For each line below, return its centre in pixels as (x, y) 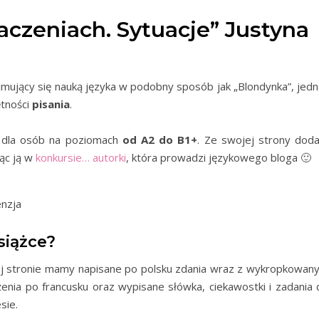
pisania (51, 104)
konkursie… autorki (81, 157)
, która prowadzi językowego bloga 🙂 (219, 157)
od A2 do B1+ (160, 140)
